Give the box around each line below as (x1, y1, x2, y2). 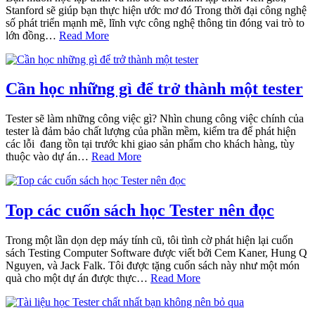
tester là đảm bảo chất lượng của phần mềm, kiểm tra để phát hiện (6, 125, 296, 138)
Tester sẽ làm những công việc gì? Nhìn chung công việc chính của (6, 112, 304, 125)
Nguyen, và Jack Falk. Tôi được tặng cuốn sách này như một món (6, 259, 300, 272)
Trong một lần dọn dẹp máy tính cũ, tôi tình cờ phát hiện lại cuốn (6, 234, 293, 247)
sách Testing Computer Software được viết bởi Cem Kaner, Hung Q (6, 247, 307, 259)
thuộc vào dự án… (6, 150, 91, 163)
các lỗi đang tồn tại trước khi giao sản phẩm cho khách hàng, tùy (6, 138, 295, 150)
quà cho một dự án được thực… (6, 272, 150, 285)
